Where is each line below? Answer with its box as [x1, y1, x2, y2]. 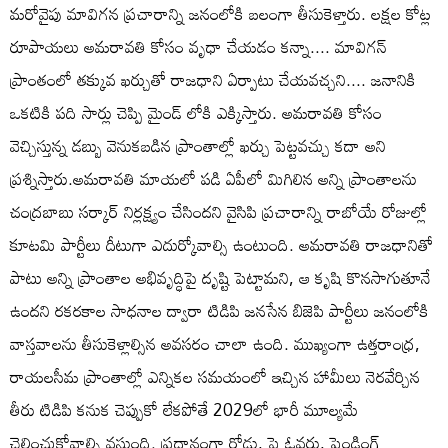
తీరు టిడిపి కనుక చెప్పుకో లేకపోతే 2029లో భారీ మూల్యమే [10, 392, 358, 426]
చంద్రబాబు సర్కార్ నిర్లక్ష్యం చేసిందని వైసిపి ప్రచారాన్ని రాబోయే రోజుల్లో [10, 194, 427, 228]
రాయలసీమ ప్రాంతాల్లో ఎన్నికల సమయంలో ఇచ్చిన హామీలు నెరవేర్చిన [10, 359, 420, 393]
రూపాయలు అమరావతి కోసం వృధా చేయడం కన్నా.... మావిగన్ [10, 29, 387, 63]
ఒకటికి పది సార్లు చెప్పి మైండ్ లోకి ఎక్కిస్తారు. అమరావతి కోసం [10, 95, 382, 129]
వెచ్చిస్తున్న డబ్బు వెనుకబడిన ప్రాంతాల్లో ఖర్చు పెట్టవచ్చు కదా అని [10, 128, 386, 162]
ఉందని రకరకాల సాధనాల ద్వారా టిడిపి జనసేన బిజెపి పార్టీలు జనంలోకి [10, 293, 429, 327]
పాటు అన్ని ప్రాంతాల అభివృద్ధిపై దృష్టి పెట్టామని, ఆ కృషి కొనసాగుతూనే [10, 260, 431, 294]
